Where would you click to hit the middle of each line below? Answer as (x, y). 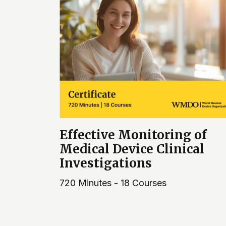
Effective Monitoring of (133, 135)
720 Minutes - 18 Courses (113, 183)
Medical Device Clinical (132, 149)
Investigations (106, 163)
